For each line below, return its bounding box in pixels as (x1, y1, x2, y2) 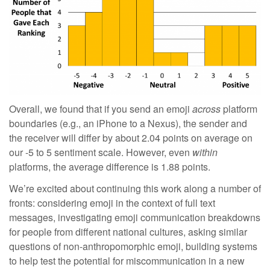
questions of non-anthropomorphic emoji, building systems (9, 239, 257, 253)
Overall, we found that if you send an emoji (9, 101, 192, 116)
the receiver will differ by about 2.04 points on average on (9, 130, 253, 145)
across (192, 101, 221, 116)
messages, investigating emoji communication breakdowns (9, 210, 260, 224)
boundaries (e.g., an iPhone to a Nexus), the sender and (9, 116, 247, 130)
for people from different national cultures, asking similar (9, 224, 247, 239)
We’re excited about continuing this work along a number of (9, 181, 261, 195)
